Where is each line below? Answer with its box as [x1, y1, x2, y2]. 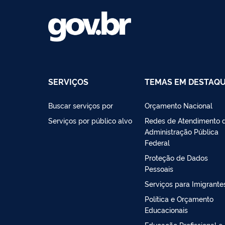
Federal [145, 137, 170, 147]
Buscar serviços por [48, 100, 113, 110]
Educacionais [145, 204, 188, 214]
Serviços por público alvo [48, 115, 132, 125]
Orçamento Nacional [145, 100, 212, 110]
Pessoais [145, 163, 173, 173]
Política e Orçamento [145, 193, 213, 203]
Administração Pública [145, 126, 218, 136]
